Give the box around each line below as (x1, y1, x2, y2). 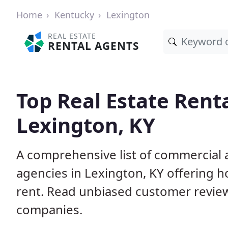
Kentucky (54, 9, 94, 21)
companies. (16, 201, 82, 218)
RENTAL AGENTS (48, 39, 139, 53)
